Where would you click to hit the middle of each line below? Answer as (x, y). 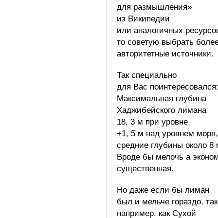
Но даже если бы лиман (163, 190)
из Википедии (143, 18)
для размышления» (154, 7)
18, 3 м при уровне (152, 122)
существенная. (145, 168)
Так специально (147, 75)
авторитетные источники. (165, 54)
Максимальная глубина (162, 98)
